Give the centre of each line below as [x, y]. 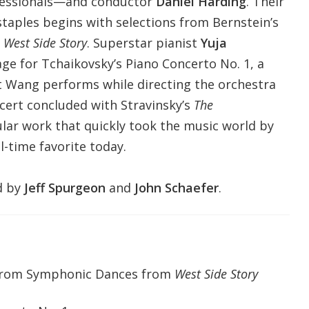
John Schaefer [176, 187]
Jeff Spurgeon [64, 187]
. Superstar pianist [143, 42]
